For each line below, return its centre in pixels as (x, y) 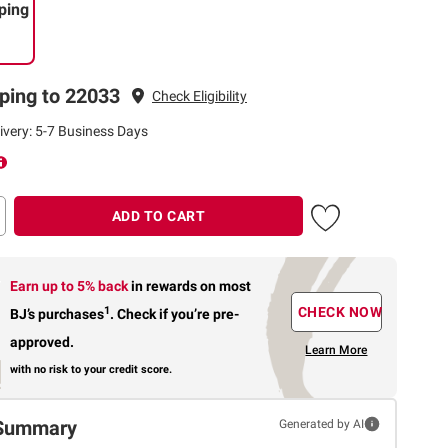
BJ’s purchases (57, 314)
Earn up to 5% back (71, 286)
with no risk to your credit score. (91, 369)
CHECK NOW (340, 312)
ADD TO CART (158, 216)
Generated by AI (321, 423)
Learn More (336, 350)
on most (226, 286)
